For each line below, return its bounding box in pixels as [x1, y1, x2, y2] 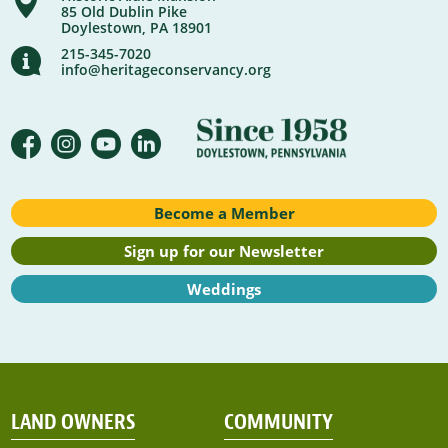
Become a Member [153, 203, 295, 224]
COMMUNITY [223, 409, 333, 434]
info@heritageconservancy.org [61, 60, 272, 80]
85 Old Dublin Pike [61, 2, 188, 22]
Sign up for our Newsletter [124, 241, 324, 262]
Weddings [187, 279, 261, 300]
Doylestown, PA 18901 [61, 18, 213, 38]
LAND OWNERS [11, 409, 136, 434]
